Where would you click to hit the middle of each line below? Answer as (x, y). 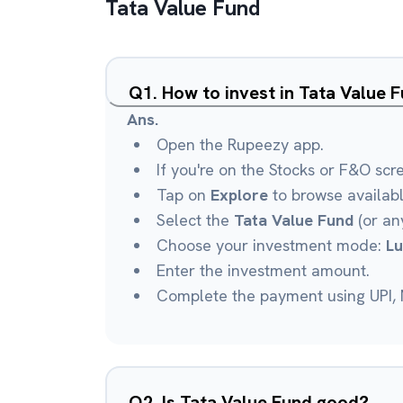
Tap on (184, 195)
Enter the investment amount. (263, 270)
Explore (239, 195)
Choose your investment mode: (271, 245)
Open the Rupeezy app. (240, 144)
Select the (195, 220)
